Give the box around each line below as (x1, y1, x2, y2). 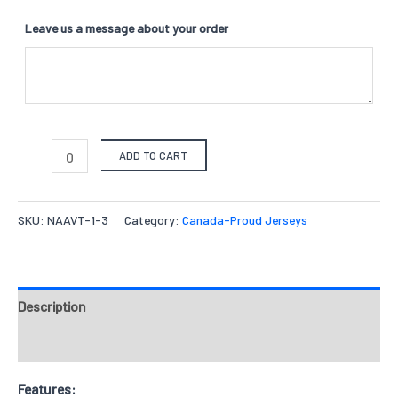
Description (18, 297, 86, 314)
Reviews (18, 335, 68, 353)
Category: (124, 212, 182, 228)
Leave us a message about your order (25, 20, 228, 36)
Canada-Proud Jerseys (182, 212, 307, 228)
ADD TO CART (119, 147, 188, 163)
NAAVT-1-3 (47, 212, 108, 228)
